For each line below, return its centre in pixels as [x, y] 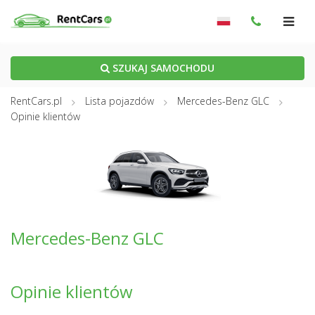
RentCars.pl [36, 101]
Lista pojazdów [120, 101]
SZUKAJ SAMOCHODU [162, 68]
